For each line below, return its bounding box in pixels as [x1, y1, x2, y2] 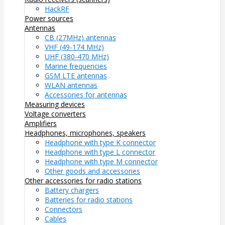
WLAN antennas [45, 80, 97, 90]
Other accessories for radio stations [25, 175, 142, 185]
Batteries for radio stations [45, 194, 133, 204]
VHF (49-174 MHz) [45, 42, 104, 52]
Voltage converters [25, 108, 86, 119]
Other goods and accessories [45, 166, 140, 176]
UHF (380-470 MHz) [45, 51, 109, 61]
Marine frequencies [45, 61, 107, 71]
